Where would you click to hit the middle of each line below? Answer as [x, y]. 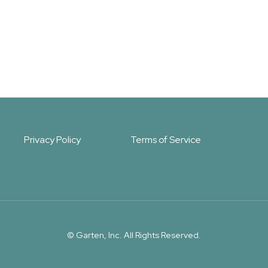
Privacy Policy [52, 139]
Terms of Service [165, 139]
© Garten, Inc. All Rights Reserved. [134, 235]
